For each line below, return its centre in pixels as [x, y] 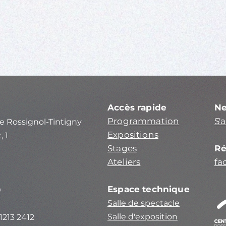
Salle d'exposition [143, 217]
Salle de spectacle [144, 203]
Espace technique [149, 189]
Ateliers [124, 162]
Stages [122, 148]
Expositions [133, 135]
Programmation [144, 121]
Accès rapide [137, 107]
